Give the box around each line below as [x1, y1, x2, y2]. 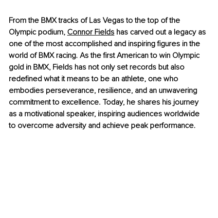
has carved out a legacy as [114, 27, 208, 37]
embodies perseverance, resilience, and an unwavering [9, 86, 199, 96]
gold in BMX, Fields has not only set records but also [9, 62, 186, 73]
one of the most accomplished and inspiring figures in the [9, 39, 202, 49]
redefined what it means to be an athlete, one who [9, 74, 180, 84]
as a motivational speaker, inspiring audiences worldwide [9, 109, 201, 119]
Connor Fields [67, 27, 114, 37]
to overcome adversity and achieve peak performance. [9, 121, 196, 131]
